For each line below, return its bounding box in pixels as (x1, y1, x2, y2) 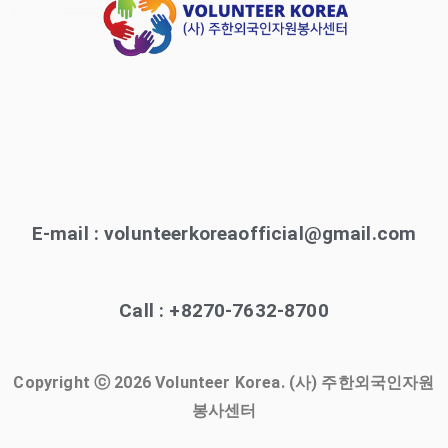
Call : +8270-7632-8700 (119, 299, 329, 322)
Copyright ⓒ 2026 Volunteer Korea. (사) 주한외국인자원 (13, 373, 435, 392)
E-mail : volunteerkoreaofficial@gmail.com (31, 222, 417, 245)
